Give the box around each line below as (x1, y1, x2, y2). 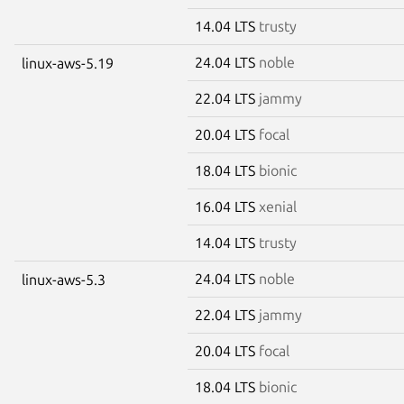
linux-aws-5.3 (22, 271, 106, 288)
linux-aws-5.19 (22, 54, 114, 71)
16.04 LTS (195, 197, 259, 215)
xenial (259, 197, 297, 215)
